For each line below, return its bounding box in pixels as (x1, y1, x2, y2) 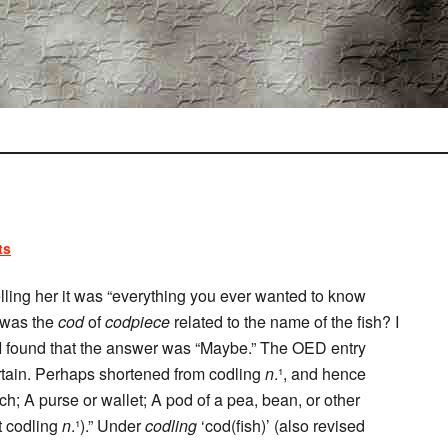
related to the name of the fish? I (170, 310, 399, 333)
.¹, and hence (274, 362, 366, 385)
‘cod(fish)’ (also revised (197, 414, 365, 437)
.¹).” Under (71, 414, 145, 437)
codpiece (105, 310, 170, 333)
